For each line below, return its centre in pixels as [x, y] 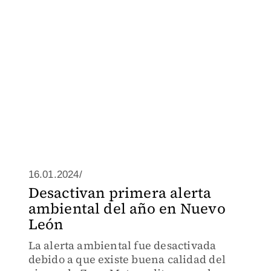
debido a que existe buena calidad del [127, 259]
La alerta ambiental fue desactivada [122, 245]
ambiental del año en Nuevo [127, 208]
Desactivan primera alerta [120, 193]
